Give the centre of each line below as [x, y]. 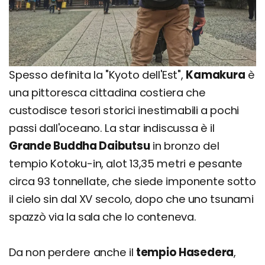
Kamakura [216, 75]
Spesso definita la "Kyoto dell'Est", [98, 75]
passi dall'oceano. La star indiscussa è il [112, 128]
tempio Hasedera [185, 252]
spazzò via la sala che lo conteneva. [103, 216]
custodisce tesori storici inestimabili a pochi [124, 110]
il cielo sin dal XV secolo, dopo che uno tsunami [131, 199]
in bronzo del [185, 146]
